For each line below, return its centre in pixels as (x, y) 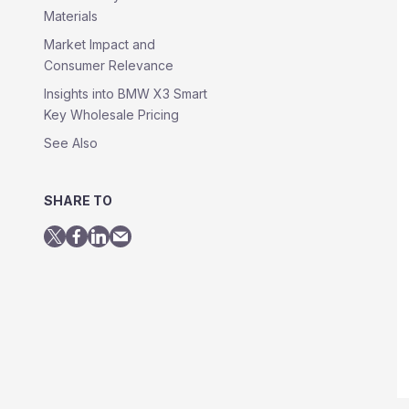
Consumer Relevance (109, 65)
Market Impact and (100, 44)
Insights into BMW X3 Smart (126, 94)
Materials (71, 16)
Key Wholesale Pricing (111, 115)
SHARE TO (78, 201)
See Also (71, 143)
